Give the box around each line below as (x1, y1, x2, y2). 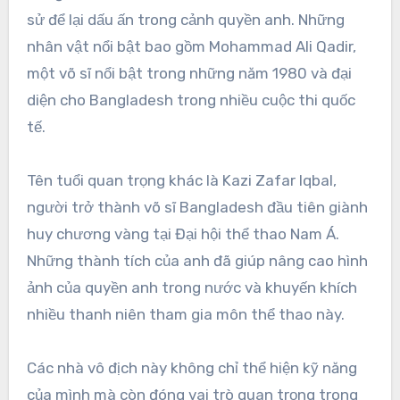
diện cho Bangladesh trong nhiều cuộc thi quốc (26, 90, 355, 109)
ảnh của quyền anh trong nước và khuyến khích (26, 278, 357, 296)
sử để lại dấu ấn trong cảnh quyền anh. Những (26, 10, 345, 29)
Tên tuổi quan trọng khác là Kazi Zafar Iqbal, (26, 171, 337, 189)
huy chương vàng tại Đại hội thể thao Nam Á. (26, 224, 339, 243)
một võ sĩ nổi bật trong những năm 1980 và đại (26, 63, 352, 82)
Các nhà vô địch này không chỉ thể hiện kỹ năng (26, 358, 357, 377)
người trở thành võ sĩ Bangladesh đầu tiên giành (26, 197, 368, 216)
